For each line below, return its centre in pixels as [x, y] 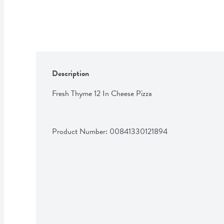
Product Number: [81, 131]
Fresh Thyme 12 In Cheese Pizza [102, 93]
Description [70, 73]
